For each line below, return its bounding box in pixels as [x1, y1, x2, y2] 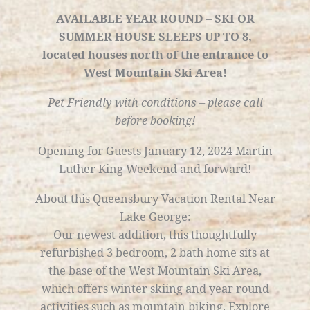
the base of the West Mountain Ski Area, [48, 262, 262, 279]
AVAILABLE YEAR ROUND [55, 10, 203, 26]
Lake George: [119, 208, 191, 225]
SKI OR [211, 10, 255, 26]
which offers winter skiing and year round [41, 280, 269, 297]
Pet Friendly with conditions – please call [47, 94, 263, 111]
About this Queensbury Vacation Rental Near [35, 190, 275, 207]
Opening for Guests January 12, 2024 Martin [37, 142, 273, 158]
